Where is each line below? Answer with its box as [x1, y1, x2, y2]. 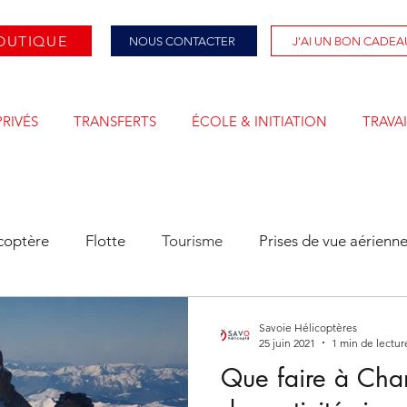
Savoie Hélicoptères [259, 320, 357, 334]
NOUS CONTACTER [128, 34, 235, 48]
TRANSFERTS [73, 113, 156, 130]
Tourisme [162, 232, 223, 251]
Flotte [85, 232, 125, 251]
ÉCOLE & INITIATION [191, 113, 327, 130]
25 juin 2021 [259, 335, 315, 350]
